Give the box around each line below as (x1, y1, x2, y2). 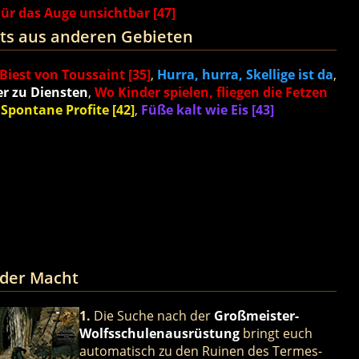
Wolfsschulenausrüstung (79, 324, 240, 342)
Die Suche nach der (90, 306, 214, 325)
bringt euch (239, 324, 313, 342)
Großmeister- (213, 306, 299, 325)
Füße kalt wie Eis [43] (140, 101, 274, 119)
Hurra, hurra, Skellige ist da (156, 66, 333, 84)
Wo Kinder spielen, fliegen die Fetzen (94, 83, 328, 102)
